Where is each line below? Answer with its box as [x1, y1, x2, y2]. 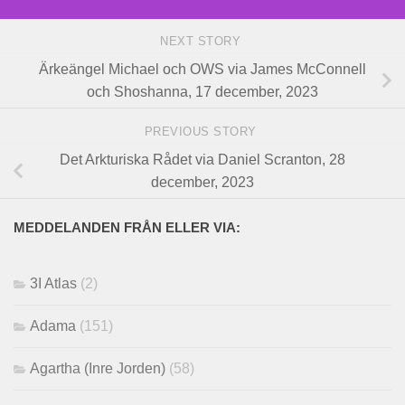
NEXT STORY [160, 34, 245, 49]
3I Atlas [30, 276, 77, 292]
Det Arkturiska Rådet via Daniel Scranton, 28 [60, 152, 345, 168]
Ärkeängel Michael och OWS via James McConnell [39, 61, 366, 78]
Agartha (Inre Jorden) [30, 361, 165, 377]
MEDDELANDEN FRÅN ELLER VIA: [14, 221, 240, 236]
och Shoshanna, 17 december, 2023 [87, 84, 318, 100]
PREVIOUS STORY [144, 125, 261, 139]
